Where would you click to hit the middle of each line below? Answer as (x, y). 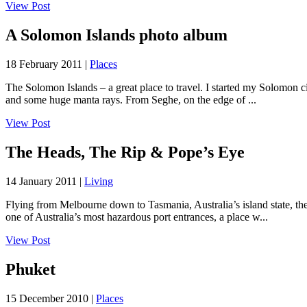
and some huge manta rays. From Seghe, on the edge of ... (131, 99)
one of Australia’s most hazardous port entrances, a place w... (137, 217)
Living (99, 181)
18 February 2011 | (48, 64)
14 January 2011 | (45, 181)
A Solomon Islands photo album (116, 35)
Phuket (30, 269)
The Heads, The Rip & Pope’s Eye (125, 152)
